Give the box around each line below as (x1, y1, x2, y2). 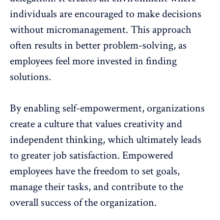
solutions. (10, 69, 51, 84)
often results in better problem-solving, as (10, 38, 187, 53)
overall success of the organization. (10, 195, 157, 210)
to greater (10, 148, 53, 163)
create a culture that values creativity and (10, 116, 182, 131)
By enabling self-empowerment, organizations (10, 101, 205, 115)
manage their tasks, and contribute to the (10, 179, 183, 194)
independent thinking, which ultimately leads (10, 132, 201, 147)
